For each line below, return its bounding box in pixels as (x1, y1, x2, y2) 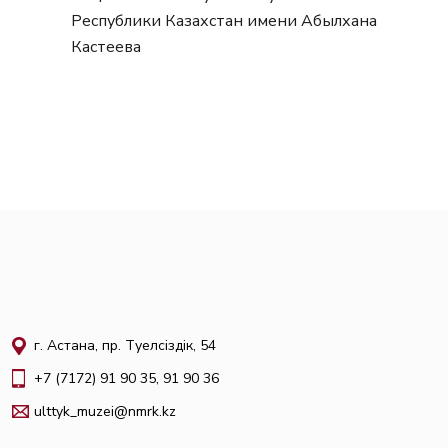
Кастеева (70, 36, 141, 58)
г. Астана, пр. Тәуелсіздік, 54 (33, 336, 216, 355)
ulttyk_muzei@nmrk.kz (33, 402, 176, 421)
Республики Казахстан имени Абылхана (70, 10, 377, 32)
